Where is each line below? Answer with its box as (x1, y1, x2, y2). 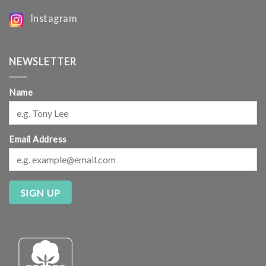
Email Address (9, 134, 67, 144)
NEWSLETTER (9, 56, 77, 68)
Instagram (26, 12, 77, 24)
